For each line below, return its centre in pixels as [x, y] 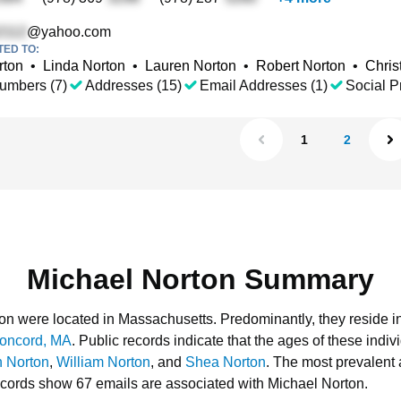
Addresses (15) [133, 85]
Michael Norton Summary [200, 279]
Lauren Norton [191, 66]
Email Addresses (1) [264, 85]
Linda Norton [84, 66]
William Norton [103, 362]
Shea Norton [226, 362]
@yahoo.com [69, 32]
